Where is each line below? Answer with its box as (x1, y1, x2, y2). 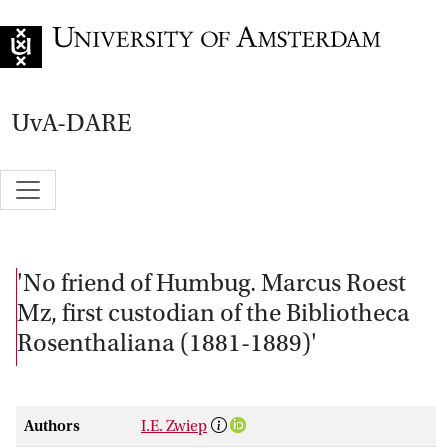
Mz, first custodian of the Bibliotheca (17, 298, 410, 327)
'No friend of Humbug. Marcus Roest (17, 268, 406, 297)
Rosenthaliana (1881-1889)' (17, 328, 317, 357)
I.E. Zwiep (141, 416, 207, 435)
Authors (24, 416, 80, 435)
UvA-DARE (12, 109, 132, 137)
